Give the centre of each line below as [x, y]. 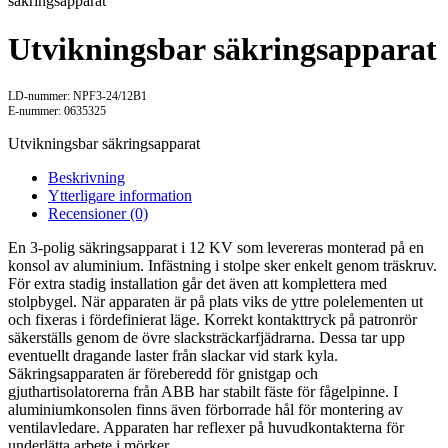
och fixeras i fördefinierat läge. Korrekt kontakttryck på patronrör [212, 320]
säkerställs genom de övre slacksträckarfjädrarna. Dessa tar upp [206, 338]
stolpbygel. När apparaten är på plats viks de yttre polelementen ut [215, 302]
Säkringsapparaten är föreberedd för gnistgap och [163, 374]
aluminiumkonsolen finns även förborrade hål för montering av [205, 410]
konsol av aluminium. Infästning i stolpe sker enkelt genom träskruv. [222, 266]
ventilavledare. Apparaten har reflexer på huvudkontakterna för [206, 428]
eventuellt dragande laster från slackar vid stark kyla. [173, 356]
